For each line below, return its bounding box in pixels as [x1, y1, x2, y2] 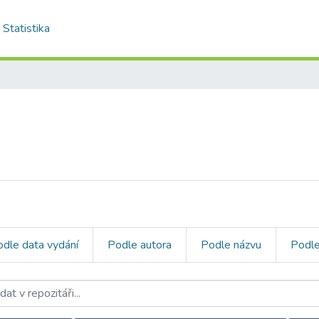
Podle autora [108, 237, 172, 253]
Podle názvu [201, 237, 261, 253]
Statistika [3, 21, 51, 36]
